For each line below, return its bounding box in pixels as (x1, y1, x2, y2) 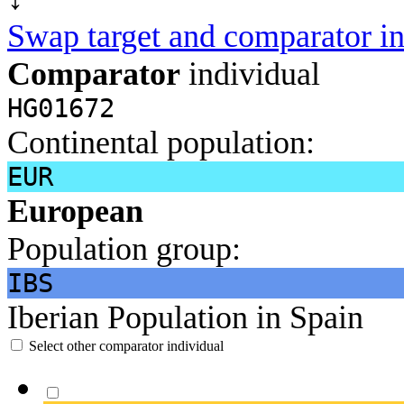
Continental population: (7, 124, 315, 161)
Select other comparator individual (29, 337, 224, 353)
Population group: (7, 230, 241, 267)
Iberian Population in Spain (7, 298, 363, 335)
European (7, 192, 143, 229)
